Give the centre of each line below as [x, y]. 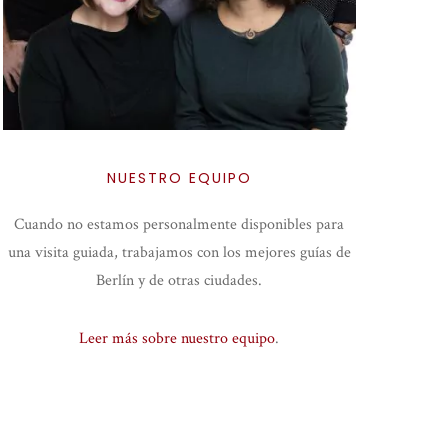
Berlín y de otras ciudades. [179, 281]
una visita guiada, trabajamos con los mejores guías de [179, 253]
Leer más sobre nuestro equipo [177, 339]
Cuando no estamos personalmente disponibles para [179, 225]
